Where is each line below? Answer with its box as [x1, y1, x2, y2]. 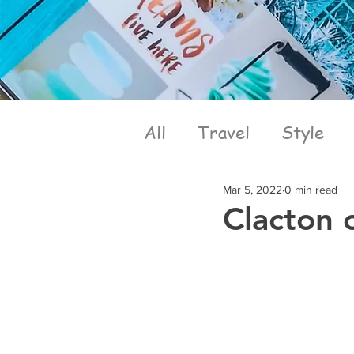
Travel [198, 119, 250, 144]
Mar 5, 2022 [223, 183, 282, 196]
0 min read [284, 183, 337, 196]
